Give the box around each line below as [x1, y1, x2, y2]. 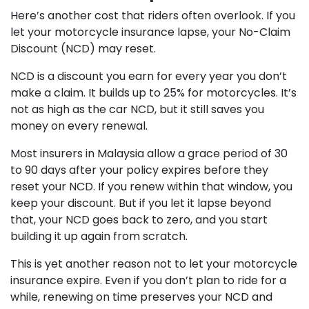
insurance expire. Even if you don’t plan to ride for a [10, 272, 286, 288]
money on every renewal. [10, 117, 148, 134]
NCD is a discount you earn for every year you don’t [10, 68, 287, 84]
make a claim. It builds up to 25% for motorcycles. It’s [10, 84, 297, 101]
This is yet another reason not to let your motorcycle [10, 255, 297, 272]
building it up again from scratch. [10, 228, 188, 244]
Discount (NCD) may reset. [10, 40, 156, 57]
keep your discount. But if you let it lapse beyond [10, 195, 271, 211]
